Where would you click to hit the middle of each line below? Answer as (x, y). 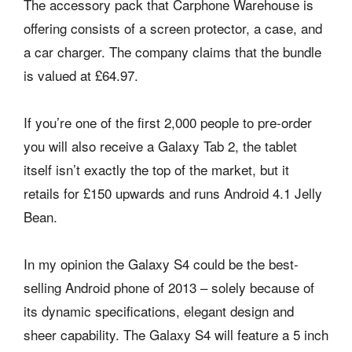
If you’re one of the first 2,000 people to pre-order (168, 122)
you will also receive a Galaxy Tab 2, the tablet (160, 146)
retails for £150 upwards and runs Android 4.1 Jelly (173, 193)
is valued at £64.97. (81, 75)
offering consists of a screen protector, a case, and (173, 28)
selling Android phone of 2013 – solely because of (169, 287)
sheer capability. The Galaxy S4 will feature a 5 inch (176, 334)
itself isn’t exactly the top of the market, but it (156, 169)
